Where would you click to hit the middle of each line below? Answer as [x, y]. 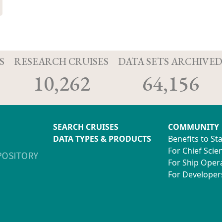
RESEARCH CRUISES [61, 61]
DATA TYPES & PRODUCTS [102, 139]
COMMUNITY [194, 127]
